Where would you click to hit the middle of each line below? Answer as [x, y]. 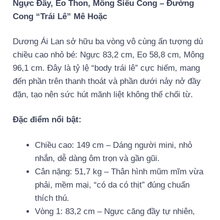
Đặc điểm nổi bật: [47, 120]
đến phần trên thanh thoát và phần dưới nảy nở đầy [107, 82]
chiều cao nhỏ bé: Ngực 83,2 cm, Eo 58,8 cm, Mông [108, 55]
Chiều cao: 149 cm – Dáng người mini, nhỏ [113, 145]
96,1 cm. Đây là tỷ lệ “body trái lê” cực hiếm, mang [106, 68]
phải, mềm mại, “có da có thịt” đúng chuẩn [112, 185]
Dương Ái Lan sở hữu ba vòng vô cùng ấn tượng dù [108, 42]
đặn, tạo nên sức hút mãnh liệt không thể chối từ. [103, 95]
